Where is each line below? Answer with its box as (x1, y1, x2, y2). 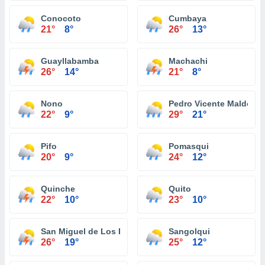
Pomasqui (169, 141, 209, 151)
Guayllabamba (41, 56, 99, 66)
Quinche (41, 184, 75, 193)
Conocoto (41, 14, 81, 23)
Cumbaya (169, 14, 206, 23)
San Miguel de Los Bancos (41, 227, 149, 236)
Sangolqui (169, 227, 210, 236)
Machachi (169, 56, 208, 66)
